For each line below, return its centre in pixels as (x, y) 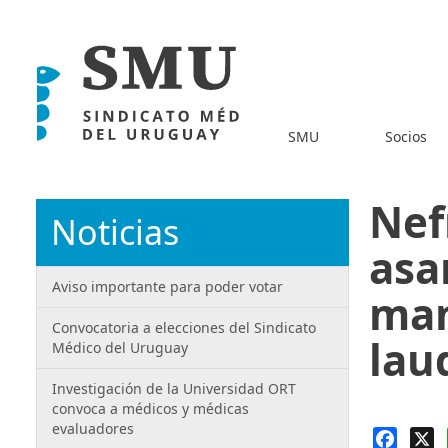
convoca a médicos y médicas (150, 408)
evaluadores (93, 428)
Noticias (115, 232)
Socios (405, 136)
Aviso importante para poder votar (167, 286)
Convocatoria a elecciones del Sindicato (184, 327)
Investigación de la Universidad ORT (174, 388)
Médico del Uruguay (120, 347)
